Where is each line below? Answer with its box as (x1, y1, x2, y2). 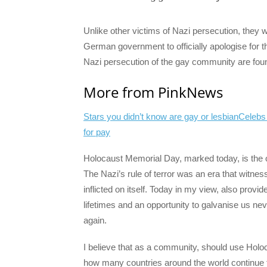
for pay (83, 127, 110, 138)
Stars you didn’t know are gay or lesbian (83, 111, 238, 122)
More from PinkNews (83, 82, 223, 103)
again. (83, 215, 107, 226)
